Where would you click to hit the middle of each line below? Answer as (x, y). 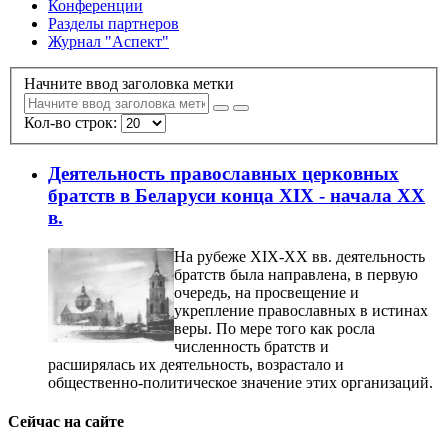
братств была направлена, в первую (296, 274)
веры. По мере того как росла (274, 328)
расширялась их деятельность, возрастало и (196, 364)
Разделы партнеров (113, 23)
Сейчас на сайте (66, 422)
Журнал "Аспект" (108, 41)
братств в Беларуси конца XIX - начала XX (236, 196)
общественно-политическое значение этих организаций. (240, 382)
